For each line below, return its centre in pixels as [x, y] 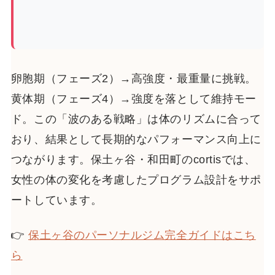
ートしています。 [56, 200]
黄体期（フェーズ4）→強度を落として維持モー [134, 99]
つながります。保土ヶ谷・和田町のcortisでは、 [133, 160]
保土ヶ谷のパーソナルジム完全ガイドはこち [142, 235]
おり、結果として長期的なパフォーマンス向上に [136, 140]
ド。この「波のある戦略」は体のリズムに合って [136, 119]
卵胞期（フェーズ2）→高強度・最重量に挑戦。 [134, 79]
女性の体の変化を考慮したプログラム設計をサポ [136, 180]
